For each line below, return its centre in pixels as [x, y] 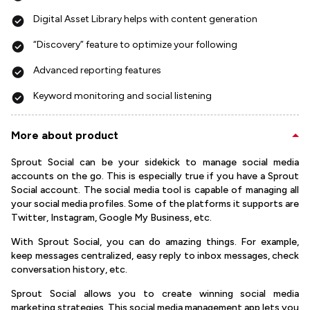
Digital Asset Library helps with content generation [145, 19]
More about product [65, 136]
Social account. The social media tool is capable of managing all [155, 190]
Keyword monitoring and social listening [122, 96]
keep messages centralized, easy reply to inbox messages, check [155, 256]
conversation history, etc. [69, 270]
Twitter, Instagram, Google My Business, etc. [111, 218]
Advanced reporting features [97, 71]
